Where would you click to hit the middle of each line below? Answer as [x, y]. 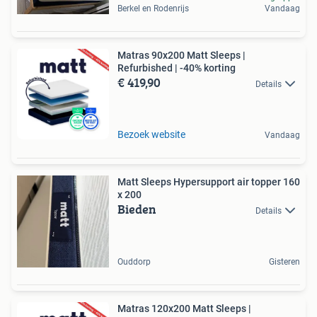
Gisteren [284, 262]
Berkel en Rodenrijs [153, 8]
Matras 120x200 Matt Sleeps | [184, 309]
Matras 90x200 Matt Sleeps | [181, 55]
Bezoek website [151, 134]
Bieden [137, 209]
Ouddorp [134, 262]
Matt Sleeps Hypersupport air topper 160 [209, 182]
